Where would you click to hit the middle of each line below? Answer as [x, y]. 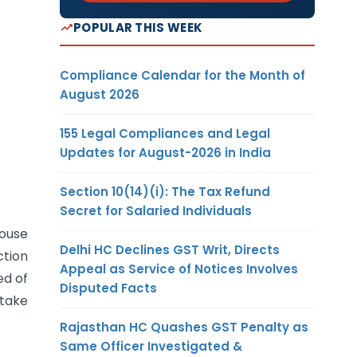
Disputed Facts [108, 288]
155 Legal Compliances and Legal [165, 133]
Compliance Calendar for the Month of [182, 75]
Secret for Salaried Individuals [156, 210]
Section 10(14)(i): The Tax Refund [165, 191]
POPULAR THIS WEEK [138, 27]
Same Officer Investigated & [151, 346]
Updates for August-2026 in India [165, 152]
